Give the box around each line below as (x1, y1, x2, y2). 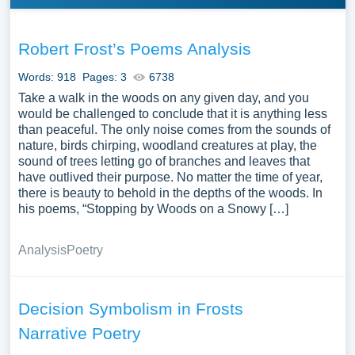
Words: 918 (17, 71, 76, 83)
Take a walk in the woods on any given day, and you (17, 91, 309, 105)
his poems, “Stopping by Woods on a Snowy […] (17, 202, 288, 216)
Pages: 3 (82, 71, 127, 83)
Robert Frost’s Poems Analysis (17, 40, 251, 58)
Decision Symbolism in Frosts (17, 300, 243, 318)
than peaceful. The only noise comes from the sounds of (17, 123, 330, 136)
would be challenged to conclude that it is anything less (17, 107, 327, 120)
